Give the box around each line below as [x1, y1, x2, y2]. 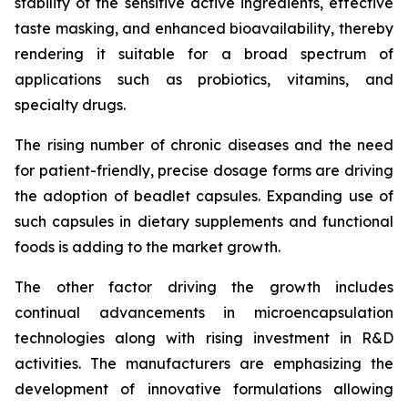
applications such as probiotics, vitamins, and [15, 69, 393, 88]
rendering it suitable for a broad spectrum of [15, 44, 393, 63]
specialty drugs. [15, 95, 126, 114]
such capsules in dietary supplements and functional [15, 211, 393, 230]
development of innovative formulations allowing [15, 379, 393, 398]
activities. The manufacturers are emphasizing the [15, 353, 393, 372]
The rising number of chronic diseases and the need [15, 135, 393, 154]
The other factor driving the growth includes [15, 277, 393, 296]
